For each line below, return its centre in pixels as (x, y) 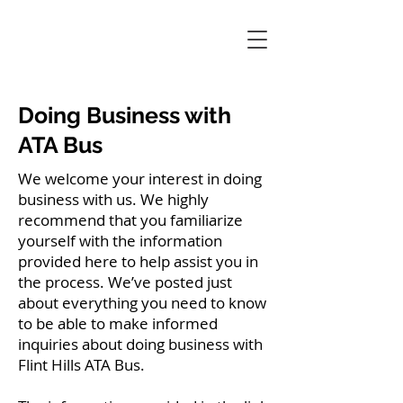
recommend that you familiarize (130, 220)
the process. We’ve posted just (125, 282)
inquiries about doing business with (140, 344)
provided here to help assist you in (138, 261)
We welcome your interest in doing (140, 179)
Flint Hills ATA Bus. (81, 365)
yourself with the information (120, 241)
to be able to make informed (118, 323)
